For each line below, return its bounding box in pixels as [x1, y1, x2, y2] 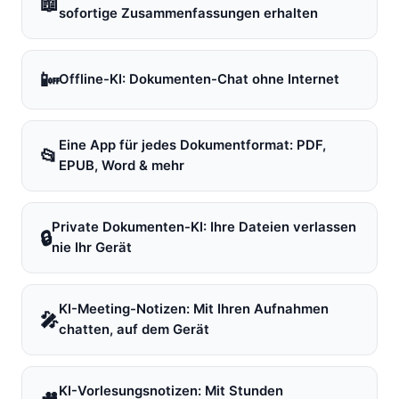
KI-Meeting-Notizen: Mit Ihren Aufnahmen [59, 301, 329, 317]
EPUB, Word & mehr [59, 158, 184, 174]
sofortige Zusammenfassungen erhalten [59, 5, 318, 21]
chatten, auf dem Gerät [59, 322, 209, 338]
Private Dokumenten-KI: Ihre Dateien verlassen [52, 219, 356, 235]
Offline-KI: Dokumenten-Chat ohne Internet [59, 71, 339, 87]
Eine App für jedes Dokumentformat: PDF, [59, 137, 326, 153]
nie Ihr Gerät [52, 240, 132, 256]
